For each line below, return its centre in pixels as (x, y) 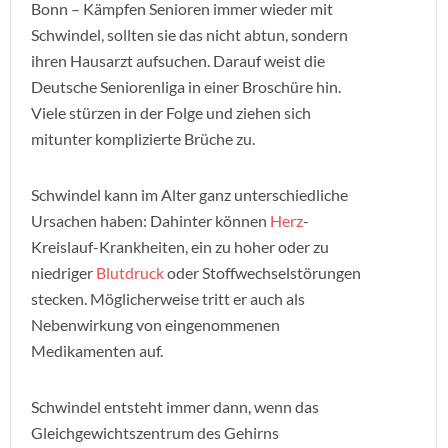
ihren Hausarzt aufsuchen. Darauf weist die (178, 60)
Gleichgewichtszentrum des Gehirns (155, 432)
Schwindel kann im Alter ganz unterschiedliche (189, 194)
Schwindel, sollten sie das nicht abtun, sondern (189, 34)
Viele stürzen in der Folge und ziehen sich (171, 112)
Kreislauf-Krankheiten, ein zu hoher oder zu (180, 246)
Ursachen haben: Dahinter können (150, 220)
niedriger (63, 272)
